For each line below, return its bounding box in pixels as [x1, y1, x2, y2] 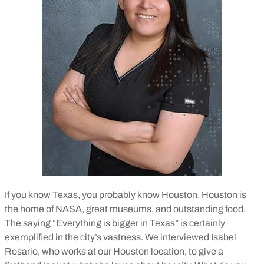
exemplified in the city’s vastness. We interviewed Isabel [5, 232, 236, 242]
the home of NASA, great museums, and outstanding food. [5, 204, 246, 214]
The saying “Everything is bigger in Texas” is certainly [5, 218, 225, 228]
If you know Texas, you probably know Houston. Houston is [5, 190, 246, 200]
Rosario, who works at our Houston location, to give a [5, 246, 223, 256]
